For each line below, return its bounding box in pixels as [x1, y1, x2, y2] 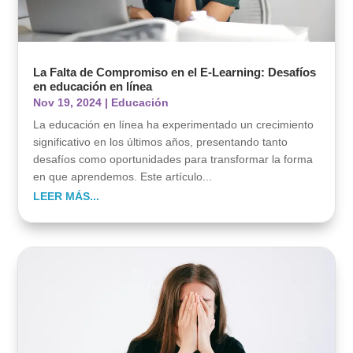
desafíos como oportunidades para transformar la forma [33, 153, 314, 166]
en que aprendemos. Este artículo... [33, 170, 213, 184]
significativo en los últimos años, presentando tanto [33, 136, 288, 149]
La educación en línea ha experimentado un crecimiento [33, 118, 314, 132]
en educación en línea [33, 80, 153, 94]
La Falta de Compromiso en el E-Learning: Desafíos [33, 65, 317, 80]
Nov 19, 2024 [33, 96, 102, 110]
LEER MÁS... [33, 190, 100, 203]
